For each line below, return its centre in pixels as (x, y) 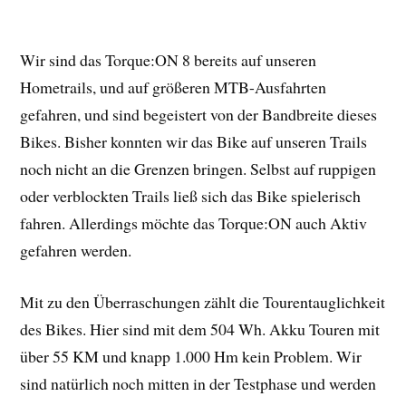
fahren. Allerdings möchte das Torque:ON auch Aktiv (194, 223)
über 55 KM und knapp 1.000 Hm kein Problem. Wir (191, 356)
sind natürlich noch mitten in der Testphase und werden (198, 383)
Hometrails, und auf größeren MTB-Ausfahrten (174, 87)
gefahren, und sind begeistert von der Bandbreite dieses (199, 115)
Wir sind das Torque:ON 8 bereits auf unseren (169, 60)
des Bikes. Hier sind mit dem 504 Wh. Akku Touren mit (200, 329)
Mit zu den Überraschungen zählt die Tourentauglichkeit (203, 301)
